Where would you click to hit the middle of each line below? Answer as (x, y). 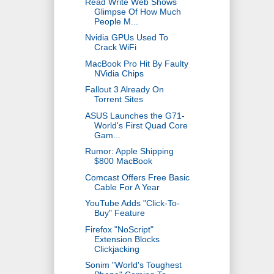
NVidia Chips (119, 73)
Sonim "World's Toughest (133, 265)
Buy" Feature (119, 213)
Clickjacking (117, 249)
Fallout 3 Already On (124, 90)
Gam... (107, 135)
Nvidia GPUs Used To (126, 38)
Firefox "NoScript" (119, 229)
